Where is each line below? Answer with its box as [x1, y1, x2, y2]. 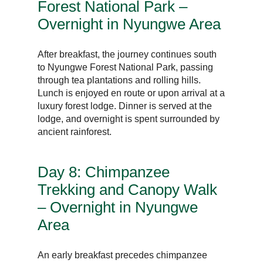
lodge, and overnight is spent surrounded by [38, 113, 220, 124]
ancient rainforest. [38, 126, 112, 137]
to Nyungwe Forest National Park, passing [38, 62, 214, 72]
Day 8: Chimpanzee [38, 163, 170, 181]
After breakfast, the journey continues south [38, 49, 217, 59]
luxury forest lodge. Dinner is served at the [38, 100, 213, 111]
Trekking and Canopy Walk [38, 180, 218, 198]
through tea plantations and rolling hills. [38, 75, 201, 85]
